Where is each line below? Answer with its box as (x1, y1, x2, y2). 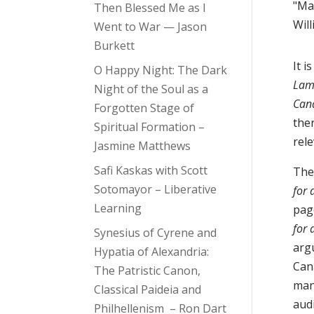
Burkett (94, 38, 135, 54)
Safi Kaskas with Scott (94, 163, 208, 179)
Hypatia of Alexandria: (94, 244, 210, 260)
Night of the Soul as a (94, 81, 209, 97)
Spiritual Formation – (94, 119, 205, 135)
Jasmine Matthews (94, 138, 191, 154)
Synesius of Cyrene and (94, 225, 217, 241)
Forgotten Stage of (94, 100, 195, 116)
